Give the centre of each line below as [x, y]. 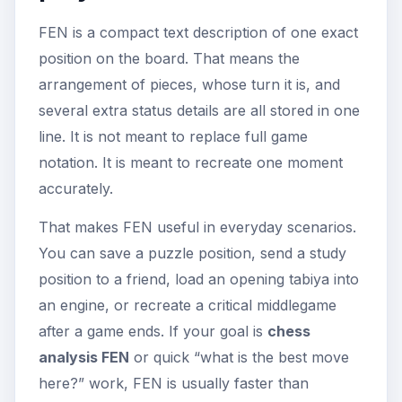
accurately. [76, 188]
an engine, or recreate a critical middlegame [188, 305]
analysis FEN [84, 357]
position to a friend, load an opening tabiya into [199, 279]
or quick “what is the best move [239, 357]
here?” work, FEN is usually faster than [174, 383]
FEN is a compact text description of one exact [198, 32]
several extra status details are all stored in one [199, 110]
